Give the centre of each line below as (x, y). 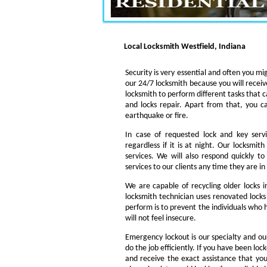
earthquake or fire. (157, 116)
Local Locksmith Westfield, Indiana (184, 47)
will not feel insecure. (161, 218)
